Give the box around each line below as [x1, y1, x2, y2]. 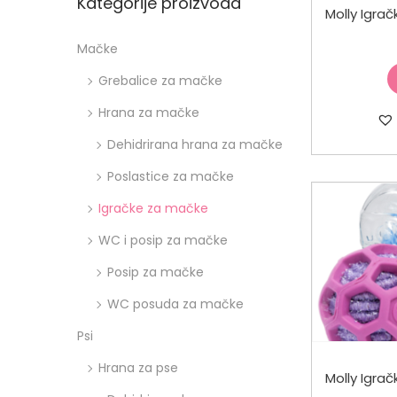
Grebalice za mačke [98, 71, 222, 90]
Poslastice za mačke [107, 167, 234, 185]
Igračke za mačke [98, 198, 208, 217]
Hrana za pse [98, 358, 178, 377]
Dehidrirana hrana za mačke [107, 135, 283, 153]
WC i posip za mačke [98, 230, 228, 249]
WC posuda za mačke [107, 294, 244, 313]
